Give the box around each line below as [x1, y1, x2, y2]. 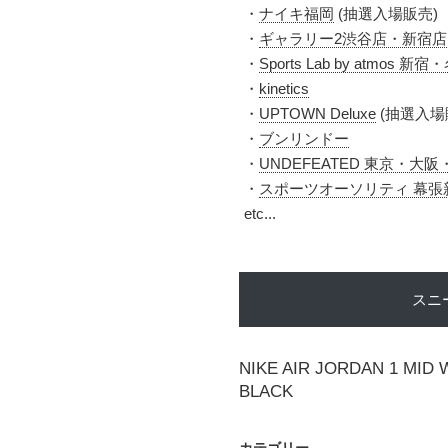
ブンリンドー [259, 130, 349, 147]
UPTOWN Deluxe [259, 105, 376, 122]
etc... [244, 205, 276, 222]
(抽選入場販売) [334, 5, 438, 22]
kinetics [259, 80, 309, 97]
